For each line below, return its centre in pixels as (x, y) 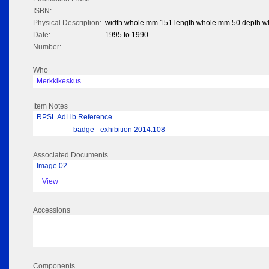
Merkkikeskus (59, 81)
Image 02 (52, 166)
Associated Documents (71, 155)
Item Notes (50, 107)
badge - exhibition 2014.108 (119, 130)
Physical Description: (67, 23)
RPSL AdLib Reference (74, 117)
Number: (47, 47)
